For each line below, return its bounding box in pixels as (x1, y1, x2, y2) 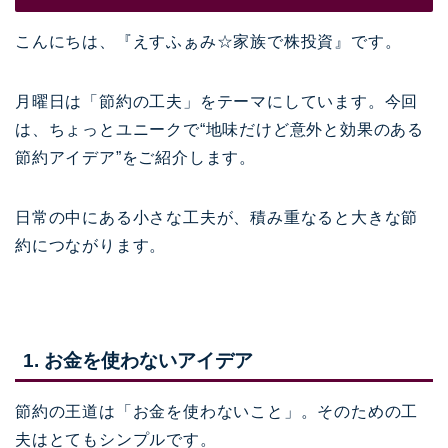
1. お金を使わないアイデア (23, 349, 253, 371)
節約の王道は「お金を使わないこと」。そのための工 (15, 402, 419, 420)
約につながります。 (15, 237, 167, 255)
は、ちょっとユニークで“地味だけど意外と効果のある (15, 121, 424, 139)
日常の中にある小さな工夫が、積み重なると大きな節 (15, 209, 419, 227)
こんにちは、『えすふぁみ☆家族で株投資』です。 (15, 33, 402, 51)
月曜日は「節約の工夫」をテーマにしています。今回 (15, 93, 419, 111)
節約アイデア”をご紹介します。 (15, 149, 256, 167)
